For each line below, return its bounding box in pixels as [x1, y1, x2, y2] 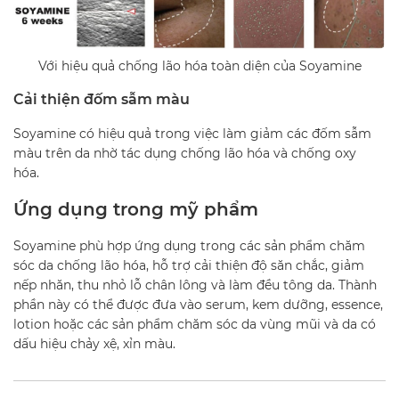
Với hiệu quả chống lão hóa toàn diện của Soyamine [37, 57, 362, 74]
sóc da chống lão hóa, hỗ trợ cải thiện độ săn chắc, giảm [13, 256, 364, 273]
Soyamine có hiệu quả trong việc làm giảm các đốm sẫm [13, 125, 371, 142]
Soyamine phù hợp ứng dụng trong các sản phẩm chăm [13, 237, 365, 254]
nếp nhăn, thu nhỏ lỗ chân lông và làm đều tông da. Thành [13, 276, 377, 293]
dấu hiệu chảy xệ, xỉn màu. [13, 335, 175, 352]
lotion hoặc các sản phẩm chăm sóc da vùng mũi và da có [13, 315, 376, 332]
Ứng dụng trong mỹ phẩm [13, 198, 258, 220]
